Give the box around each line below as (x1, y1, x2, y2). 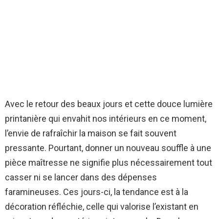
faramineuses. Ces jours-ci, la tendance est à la (5, 187, 188, 197)
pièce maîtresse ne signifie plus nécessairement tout (5, 157, 212, 168)
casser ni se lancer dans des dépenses (5, 172, 157, 183)
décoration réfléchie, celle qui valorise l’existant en (5, 201, 198, 212)
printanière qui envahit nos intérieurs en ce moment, (5, 113, 206, 124)
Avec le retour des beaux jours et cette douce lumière (5, 99, 213, 109)
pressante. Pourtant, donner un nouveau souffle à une (5, 143, 211, 153)
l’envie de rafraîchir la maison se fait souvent (5, 128, 176, 139)
